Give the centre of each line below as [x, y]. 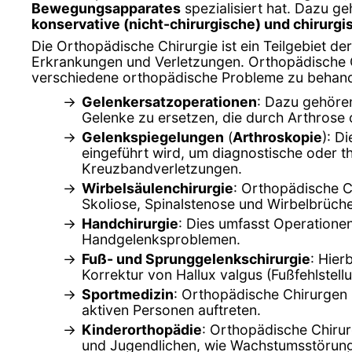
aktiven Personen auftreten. [171, 310]
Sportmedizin [128, 294]
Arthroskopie [277, 137]
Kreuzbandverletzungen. [162, 168]
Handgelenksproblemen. [161, 239]
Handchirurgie [130, 223]
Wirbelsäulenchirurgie [158, 188]
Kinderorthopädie [142, 329]
